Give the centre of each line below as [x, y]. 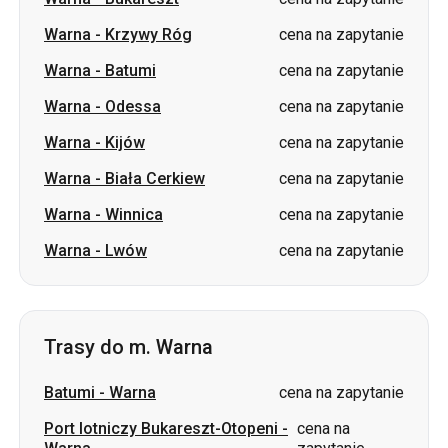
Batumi [69, 287]
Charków [76, 415]
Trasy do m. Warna [128, 242]
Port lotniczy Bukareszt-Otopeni [161, 323]
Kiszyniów [81, 379]
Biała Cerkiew [155, 73]
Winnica [134, 109]
